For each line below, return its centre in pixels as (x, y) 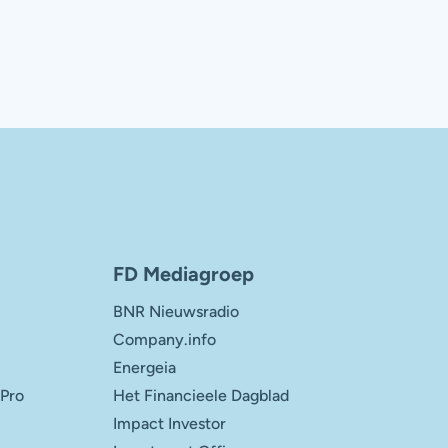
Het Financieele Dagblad (201, 395)
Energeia (144, 367)
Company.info (164, 339)
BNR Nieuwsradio (176, 311)
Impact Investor (169, 423)
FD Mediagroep (183, 273)
